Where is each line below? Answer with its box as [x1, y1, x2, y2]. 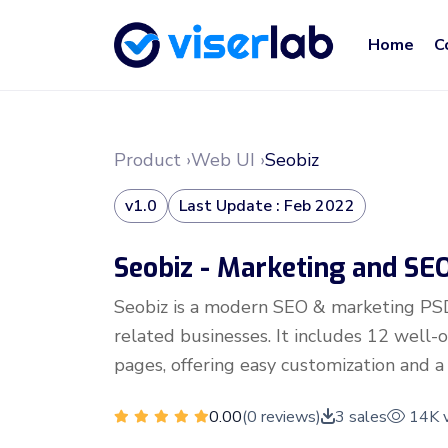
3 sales [335, 405, 387, 428]
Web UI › [191, 148, 265, 172]
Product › [114, 148, 191, 172]
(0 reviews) [242, 405, 321, 428]
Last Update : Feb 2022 [179, 195, 355, 217]
